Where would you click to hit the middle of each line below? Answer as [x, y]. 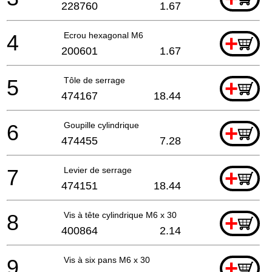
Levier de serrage [98, 170]
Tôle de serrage [94, 80]
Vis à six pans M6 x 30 [107, 260]
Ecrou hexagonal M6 [104, 35]
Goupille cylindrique [101, 125]
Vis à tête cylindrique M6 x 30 [120, 215]
